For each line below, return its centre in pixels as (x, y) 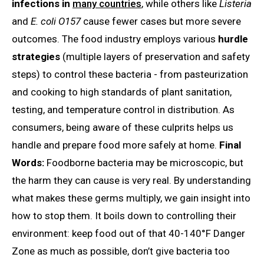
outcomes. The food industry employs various (115, 39)
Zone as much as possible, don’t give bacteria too (121, 251)
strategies (36, 56)
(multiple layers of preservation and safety (155, 56)
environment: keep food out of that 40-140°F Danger (128, 233)
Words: (28, 162)
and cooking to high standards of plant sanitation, (122, 92)
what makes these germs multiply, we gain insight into (131, 198)
